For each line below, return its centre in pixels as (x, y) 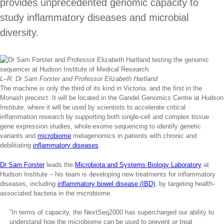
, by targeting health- (185, 183)
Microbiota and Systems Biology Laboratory (138, 164)
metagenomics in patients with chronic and (134, 136)
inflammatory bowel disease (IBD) (106, 183)
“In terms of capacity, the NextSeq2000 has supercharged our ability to (112, 212)
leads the (60, 164)
